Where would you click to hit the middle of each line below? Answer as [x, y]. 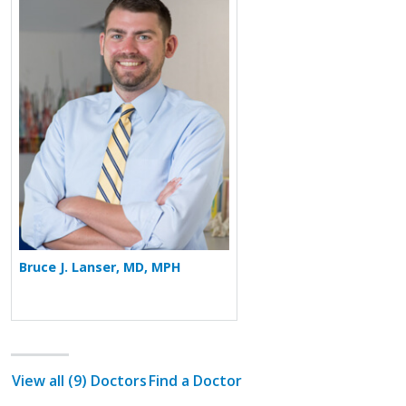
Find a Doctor [195, 380]
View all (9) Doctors [79, 380]
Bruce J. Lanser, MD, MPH [100, 266]
